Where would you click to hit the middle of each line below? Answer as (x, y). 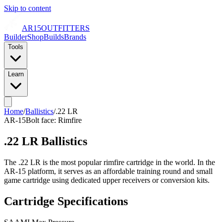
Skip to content (28, 8)
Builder (16, 37)
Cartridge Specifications (66, 201)
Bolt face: (42, 120)
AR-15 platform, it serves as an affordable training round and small (108, 171)
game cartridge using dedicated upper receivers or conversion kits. (107, 180)
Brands (75, 37)
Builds (54, 37)
